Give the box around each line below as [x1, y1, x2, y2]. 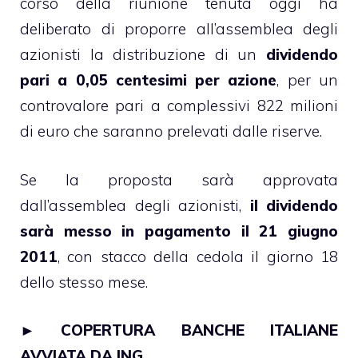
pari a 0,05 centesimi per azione [20, 70, 277, 90]
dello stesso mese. [20, 272, 148, 292]
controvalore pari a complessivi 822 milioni [20, 96, 338, 116]
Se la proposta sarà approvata [20, 169, 338, 189]
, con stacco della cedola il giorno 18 [58, 246, 338, 266]
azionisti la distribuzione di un [20, 45, 266, 65]
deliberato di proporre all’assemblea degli [20, 19, 338, 39]
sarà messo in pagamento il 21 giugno [20, 221, 338, 241]
